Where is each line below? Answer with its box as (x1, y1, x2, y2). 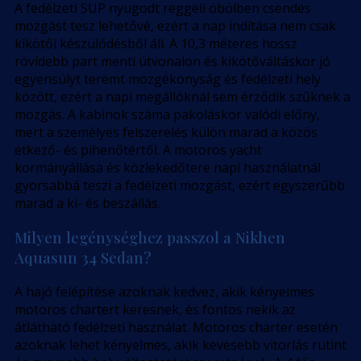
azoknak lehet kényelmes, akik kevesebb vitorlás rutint (15, 335, 346, 354)
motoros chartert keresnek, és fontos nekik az (15, 300, 296, 318)
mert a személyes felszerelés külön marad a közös (15, 123, 317, 142)
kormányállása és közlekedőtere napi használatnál (15, 159, 321, 177)
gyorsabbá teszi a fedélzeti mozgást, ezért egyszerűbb (15, 176, 345, 195)
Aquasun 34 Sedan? (15, 247, 151, 268)
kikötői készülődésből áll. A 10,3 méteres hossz (15, 35, 297, 53)
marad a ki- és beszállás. (15, 194, 160, 213)
